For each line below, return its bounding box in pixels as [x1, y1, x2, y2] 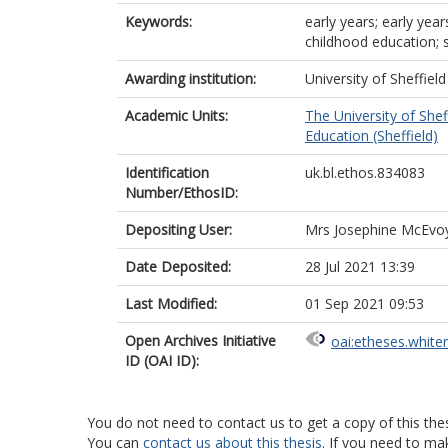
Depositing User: [125, 220, 232, 239]
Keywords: [125, 12, 192, 31]
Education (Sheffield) [305, 126, 438, 145]
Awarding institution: [125, 69, 256, 88]
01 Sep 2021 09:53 [305, 294, 424, 313]
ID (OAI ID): [125, 351, 199, 370]
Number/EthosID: [125, 183, 238, 202]
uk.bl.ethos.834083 [305, 163, 425, 182]
